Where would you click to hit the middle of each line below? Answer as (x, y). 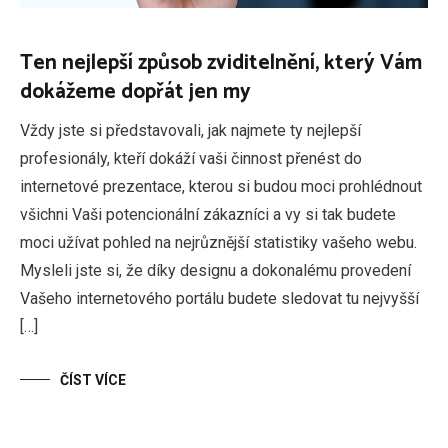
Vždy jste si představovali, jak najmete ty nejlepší (190, 130)
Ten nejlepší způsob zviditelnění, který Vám (221, 62)
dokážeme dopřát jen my (135, 91)
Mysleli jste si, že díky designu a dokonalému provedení (215, 270)
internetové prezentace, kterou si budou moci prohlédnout (221, 186)
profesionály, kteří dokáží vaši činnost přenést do (191, 158)
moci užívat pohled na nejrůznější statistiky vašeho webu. (218, 242)
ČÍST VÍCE (93, 379)
